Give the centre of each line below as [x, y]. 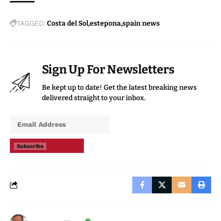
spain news [141, 23]
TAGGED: [31, 23]
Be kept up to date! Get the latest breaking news [119, 87]
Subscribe [30, 146]
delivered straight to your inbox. [94, 98]
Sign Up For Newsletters [108, 69]
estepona [105, 23]
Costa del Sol [68, 23]
